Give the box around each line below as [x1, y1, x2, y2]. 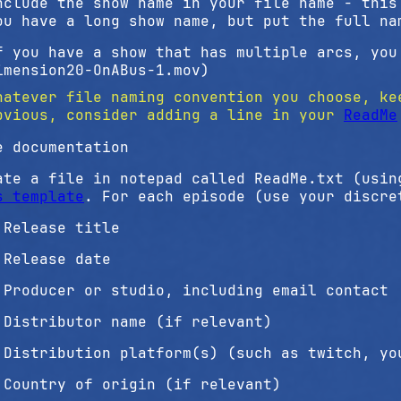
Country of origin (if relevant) [4, 375, 281, 394]
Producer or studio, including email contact [4, 281, 388, 300]
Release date [4, 250, 111, 269]
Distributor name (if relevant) [4, 312, 272, 331]
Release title [4, 218, 120, 237]
